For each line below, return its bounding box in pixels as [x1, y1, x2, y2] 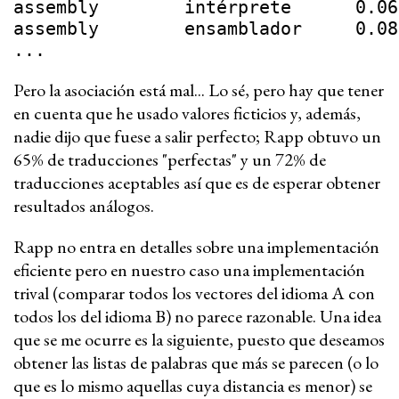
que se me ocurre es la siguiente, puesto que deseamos [13, 327, 385, 351]
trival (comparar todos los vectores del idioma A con [13, 281, 375, 305]
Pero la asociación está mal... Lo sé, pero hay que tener [13, 77, 384, 102]
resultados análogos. [13, 193, 154, 217]
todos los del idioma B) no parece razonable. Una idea [13, 304, 381, 328]
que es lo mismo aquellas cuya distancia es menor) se [13, 373, 372, 397]
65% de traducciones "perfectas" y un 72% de [13, 147, 326, 171]
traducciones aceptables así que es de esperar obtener [13, 170, 380, 194]
